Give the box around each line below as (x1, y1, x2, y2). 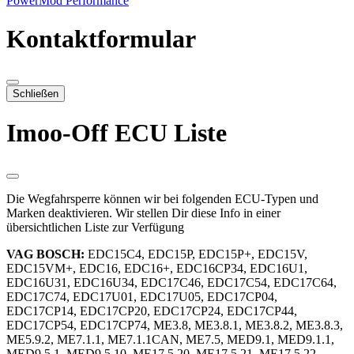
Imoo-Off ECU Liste (6, 119, 227, 148)
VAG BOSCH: (6, 247, 85, 261)
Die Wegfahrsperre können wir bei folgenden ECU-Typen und (6, 191, 318, 205)
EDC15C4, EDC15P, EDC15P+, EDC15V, (85, 247, 307, 261)
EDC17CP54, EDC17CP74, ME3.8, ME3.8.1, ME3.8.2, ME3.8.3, (6, 318, 343, 332)
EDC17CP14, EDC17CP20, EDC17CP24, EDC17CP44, (6, 303, 297, 318)
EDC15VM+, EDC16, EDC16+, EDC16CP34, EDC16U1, (6, 261, 307, 275)
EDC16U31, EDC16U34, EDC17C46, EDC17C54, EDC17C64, (6, 275, 337, 289)
